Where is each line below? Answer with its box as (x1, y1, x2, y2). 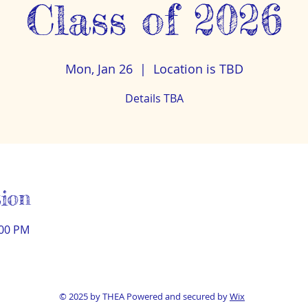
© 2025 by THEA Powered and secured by (59, 290, 230, 302)
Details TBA (124, 91, 184, 106)
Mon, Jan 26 (65, 60, 133, 77)
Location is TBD (153, 60, 243, 77)
